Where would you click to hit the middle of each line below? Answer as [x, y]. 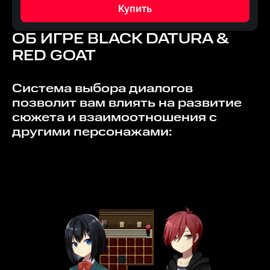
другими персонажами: [92, 132]
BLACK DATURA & [158, 39]
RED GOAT [54, 56]
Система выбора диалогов [17, 89]
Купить [135, 9]
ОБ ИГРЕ [50, 39]
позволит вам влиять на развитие [127, 103]
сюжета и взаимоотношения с [115, 118]
